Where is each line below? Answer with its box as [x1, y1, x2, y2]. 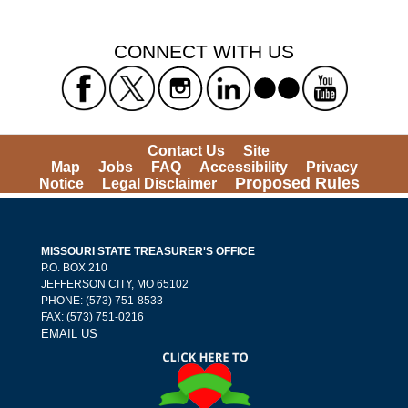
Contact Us [148, 142, 225, 158]
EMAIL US [40, 326, 97, 341]
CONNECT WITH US [114, 40, 294, 62]
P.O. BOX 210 [40, 260, 107, 274]
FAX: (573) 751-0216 [40, 310, 144, 323]
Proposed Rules [235, 173, 360, 192]
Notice [39, 175, 84, 191]
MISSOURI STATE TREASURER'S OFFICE [40, 244, 255, 258]
